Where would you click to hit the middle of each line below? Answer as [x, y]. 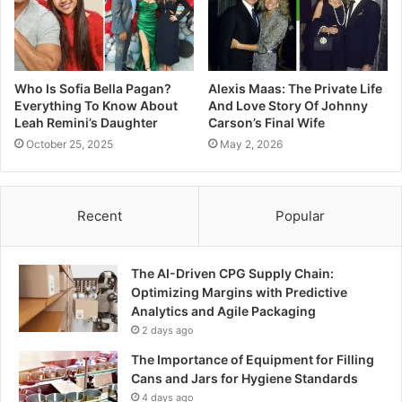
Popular [300, 216]
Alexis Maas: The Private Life [295, 89]
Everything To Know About [96, 106]
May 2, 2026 [251, 144]
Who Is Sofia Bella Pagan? [93, 89]
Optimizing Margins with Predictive [239, 293]
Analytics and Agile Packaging [223, 311]
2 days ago [168, 331]
